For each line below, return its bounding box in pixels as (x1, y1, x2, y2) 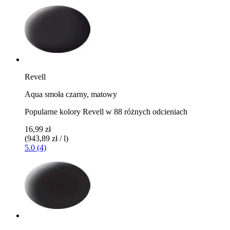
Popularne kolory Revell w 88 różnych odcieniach (25, 107, 187, 116)
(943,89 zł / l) (25, 133, 68, 143)
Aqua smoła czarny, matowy (25, 89, 117, 99)
